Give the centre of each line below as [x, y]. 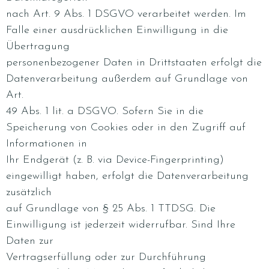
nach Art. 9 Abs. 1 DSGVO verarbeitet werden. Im [126, 14]
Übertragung [38, 47]
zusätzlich [29, 192]
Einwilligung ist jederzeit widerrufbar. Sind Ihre [121, 225]
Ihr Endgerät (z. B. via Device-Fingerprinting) [115, 160]
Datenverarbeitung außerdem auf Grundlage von [127, 79]
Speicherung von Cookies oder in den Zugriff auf [126, 128]
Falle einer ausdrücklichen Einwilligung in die [117, 30]
